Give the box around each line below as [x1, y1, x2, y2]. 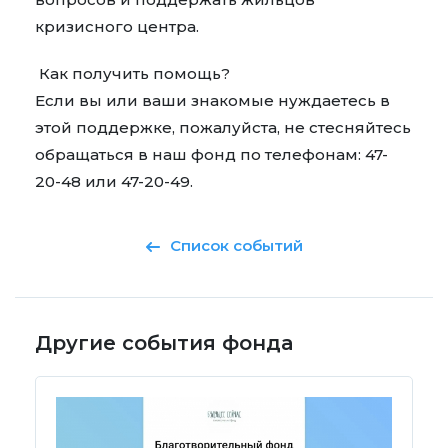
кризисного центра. [35, 17, 199, 37]
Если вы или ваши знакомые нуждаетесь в [35, 91, 390, 111]
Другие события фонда [35, 331, 293, 356]
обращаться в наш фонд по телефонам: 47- [35, 145, 388, 165]
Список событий [169, 236, 303, 256]
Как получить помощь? [35, 64, 230, 84]
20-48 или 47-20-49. [35, 172, 193, 192]
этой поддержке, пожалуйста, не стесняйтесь [35, 118, 411, 138]
